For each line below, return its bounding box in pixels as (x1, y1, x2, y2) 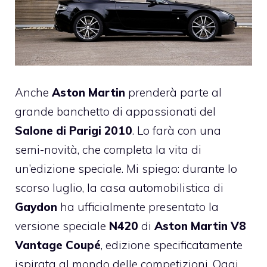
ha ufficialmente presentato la (57, 199, 219, 214)
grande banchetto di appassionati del (15, 104, 216, 119)
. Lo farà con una (132, 123, 221, 138)
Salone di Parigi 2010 (15, 123, 132, 138)
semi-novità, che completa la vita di (15, 142, 201, 157)
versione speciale (15, 218, 109, 233)
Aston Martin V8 (154, 218, 246, 233)
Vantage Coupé (15, 237, 101, 252)
